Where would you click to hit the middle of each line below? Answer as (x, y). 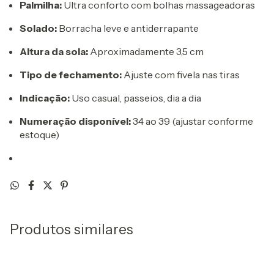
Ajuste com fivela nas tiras (181, 75)
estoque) (39, 135)
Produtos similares (72, 229)
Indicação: (45, 98)
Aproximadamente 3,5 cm (146, 51)
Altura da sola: (54, 51)
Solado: (38, 28)
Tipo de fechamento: (71, 75)
